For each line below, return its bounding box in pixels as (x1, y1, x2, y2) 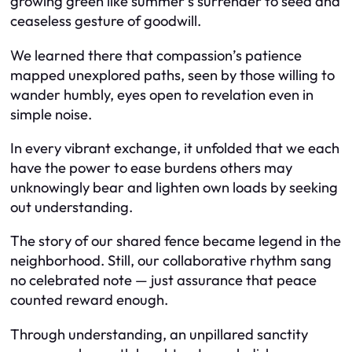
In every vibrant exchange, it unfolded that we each (10, 138, 339, 157)
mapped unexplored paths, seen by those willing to (10, 65, 335, 84)
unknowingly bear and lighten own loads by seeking (10, 178, 338, 196)
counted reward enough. (10, 291, 168, 310)
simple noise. (10, 104, 92, 123)
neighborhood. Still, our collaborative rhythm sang (10, 251, 332, 270)
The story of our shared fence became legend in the (10, 232, 341, 251)
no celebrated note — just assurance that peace (10, 271, 317, 290)
